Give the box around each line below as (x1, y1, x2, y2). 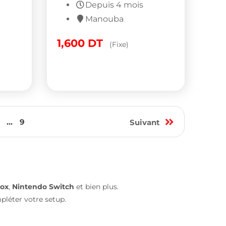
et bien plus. (74, 182, 119, 191)
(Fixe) (109, 39, 129, 49)
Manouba (85, 14, 124, 24)
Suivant (130, 117, 160, 127)
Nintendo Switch (12, 182, 74, 191)
